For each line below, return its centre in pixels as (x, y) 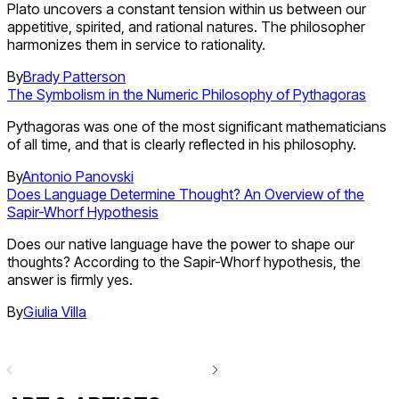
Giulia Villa (55, 312)
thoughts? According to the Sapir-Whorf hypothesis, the (184, 262)
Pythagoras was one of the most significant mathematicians (197, 127)
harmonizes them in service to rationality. (136, 45)
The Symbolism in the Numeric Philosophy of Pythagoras (187, 95)
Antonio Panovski (78, 177)
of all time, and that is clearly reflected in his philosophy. (182, 145)
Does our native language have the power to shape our (181, 244)
